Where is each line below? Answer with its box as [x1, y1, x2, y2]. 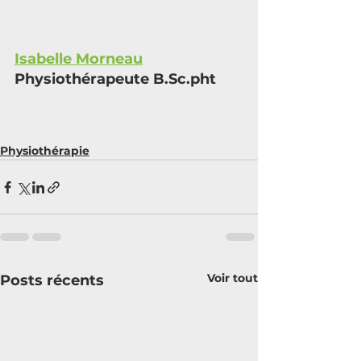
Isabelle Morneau [15, 50, 143, 68]
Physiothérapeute [15, 70, 149, 89]
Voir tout [207, 271, 258, 286]
